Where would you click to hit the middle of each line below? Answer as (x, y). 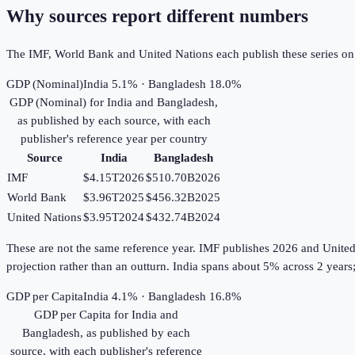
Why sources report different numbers (157, 17)
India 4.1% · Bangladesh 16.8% (162, 296)
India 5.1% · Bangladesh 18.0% (162, 84)
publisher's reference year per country (114, 138)
